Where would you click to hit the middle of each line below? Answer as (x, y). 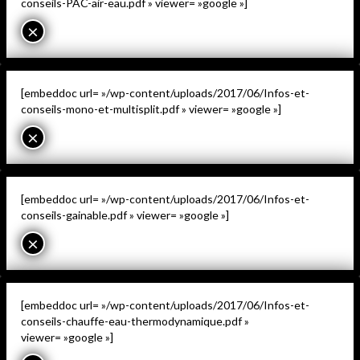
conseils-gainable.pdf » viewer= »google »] (125, 215)
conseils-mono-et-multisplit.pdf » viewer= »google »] (151, 109)
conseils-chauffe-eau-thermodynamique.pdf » (135, 321)
